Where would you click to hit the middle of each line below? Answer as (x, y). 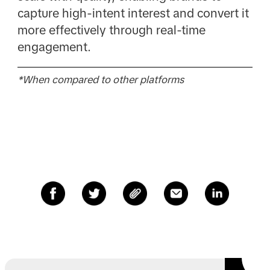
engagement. (54, 47)
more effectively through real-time (111, 30)
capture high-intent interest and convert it (133, 13)
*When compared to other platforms (100, 80)
